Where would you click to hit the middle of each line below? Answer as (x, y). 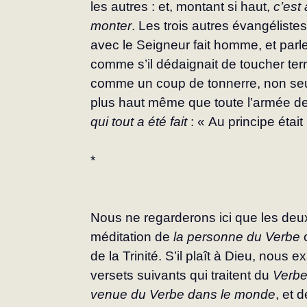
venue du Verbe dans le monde (183, 295)
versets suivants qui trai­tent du (182, 275)
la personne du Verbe (239, 237)
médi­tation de (132, 237)
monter (111, 26)
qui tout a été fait (139, 122)
